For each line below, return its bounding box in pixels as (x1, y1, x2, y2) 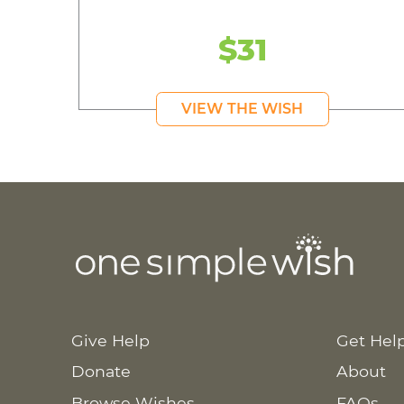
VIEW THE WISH (181, 99, 304, 117)
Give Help (71, 330, 151, 350)
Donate (71, 362, 132, 381)
